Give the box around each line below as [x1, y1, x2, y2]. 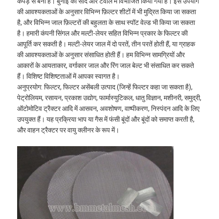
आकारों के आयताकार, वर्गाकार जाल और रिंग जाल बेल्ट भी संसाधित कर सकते [17, 62, 195, 70]
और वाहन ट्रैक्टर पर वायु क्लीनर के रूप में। [17, 126, 120, 134]
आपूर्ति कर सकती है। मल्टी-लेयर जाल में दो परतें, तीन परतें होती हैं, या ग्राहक [17, 40, 196, 48]
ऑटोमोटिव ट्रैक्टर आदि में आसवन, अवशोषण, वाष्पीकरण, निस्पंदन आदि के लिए [17, 105, 200, 113]
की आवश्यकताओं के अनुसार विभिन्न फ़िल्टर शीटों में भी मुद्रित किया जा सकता [17, 8, 197, 16]
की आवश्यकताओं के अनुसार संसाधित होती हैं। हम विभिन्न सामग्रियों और [17, 51, 185, 59]
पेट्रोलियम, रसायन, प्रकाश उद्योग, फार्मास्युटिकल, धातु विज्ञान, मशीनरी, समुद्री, [17, 94, 202, 102]
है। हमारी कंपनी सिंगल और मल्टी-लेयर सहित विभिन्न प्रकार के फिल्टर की [17, 29, 188, 38]
